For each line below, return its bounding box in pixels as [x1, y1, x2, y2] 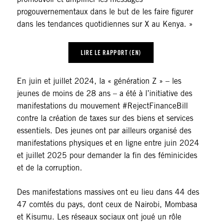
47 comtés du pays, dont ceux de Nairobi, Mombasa [16, 200, 197, 210]
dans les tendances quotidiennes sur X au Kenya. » [16, 19, 193, 29]
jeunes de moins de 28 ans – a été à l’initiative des [16, 89, 192, 99]
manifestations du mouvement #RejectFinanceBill [16, 101, 188, 111]
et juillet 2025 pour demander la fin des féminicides [16, 151, 197, 161]
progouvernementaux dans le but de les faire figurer [16, 7, 193, 17]
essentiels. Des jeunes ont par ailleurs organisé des [16, 126, 191, 136]
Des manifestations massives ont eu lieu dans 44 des [16, 187, 199, 197]
